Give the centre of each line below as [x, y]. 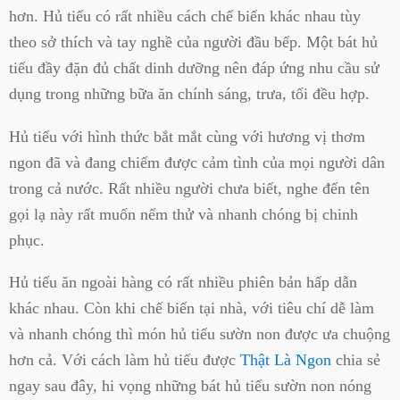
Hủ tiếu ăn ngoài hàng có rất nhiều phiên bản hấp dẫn [183, 282]
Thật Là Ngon [286, 360]
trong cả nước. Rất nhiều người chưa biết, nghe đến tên [189, 188]
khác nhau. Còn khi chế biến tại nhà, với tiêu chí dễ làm [192, 308]
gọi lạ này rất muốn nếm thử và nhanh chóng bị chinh [183, 214]
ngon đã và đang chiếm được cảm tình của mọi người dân [197, 162]
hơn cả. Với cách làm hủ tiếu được [125, 360]
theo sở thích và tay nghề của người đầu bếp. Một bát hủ [193, 42]
